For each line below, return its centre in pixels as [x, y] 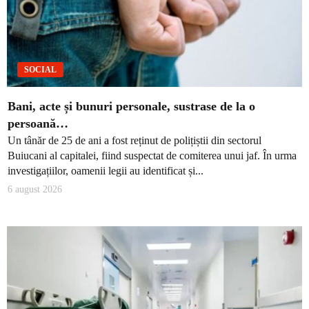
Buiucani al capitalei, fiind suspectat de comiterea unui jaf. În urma [152, 156]
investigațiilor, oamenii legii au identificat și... [106, 171]
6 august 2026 [35, 189]
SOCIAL [40, 69]
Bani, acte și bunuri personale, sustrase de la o [131, 106]
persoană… [38, 123]
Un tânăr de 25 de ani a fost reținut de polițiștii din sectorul [134, 141]
